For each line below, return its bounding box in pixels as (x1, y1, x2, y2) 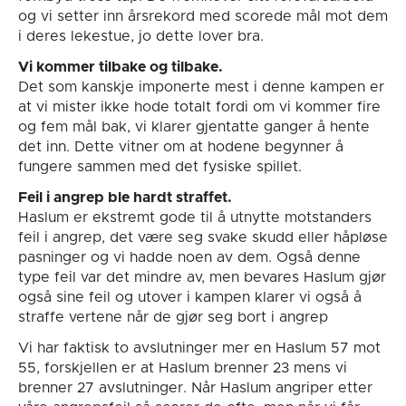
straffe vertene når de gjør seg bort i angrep (17, 309, 328, 324)
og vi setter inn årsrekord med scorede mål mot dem (17, 8, 388, 24)
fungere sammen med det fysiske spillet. (17, 159, 302, 174)
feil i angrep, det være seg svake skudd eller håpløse (17, 229, 388, 245)
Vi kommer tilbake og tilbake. (17, 59, 223, 74)
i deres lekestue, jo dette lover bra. (17, 28, 264, 43)
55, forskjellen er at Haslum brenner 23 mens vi (17, 360, 347, 375)
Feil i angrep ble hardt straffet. (17, 189, 232, 205)
